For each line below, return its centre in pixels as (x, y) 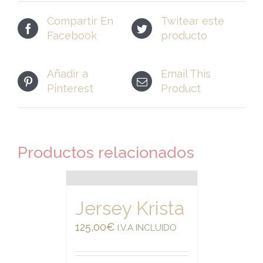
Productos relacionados (106, 153)
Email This (186, 74)
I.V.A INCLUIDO (147, 227)
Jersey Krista (130, 208)
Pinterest (70, 89)
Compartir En (80, 21)
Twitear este (193, 21)
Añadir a (68, 74)
